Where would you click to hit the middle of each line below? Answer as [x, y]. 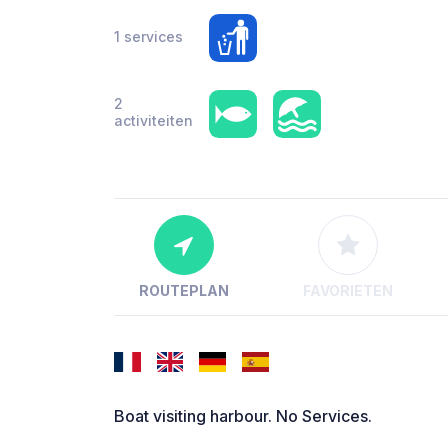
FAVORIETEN [347, 291]
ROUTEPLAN [183, 291]
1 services [148, 36]
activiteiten [153, 120]
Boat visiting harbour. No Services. [243, 416]
